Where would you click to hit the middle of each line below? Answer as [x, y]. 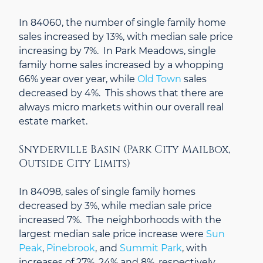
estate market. [53, 122]
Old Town [159, 79]
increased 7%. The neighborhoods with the [120, 220]
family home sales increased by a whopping [121, 65]
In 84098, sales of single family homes [107, 192]
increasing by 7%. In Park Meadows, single [117, 51]
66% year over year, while [78, 79]
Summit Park [151, 248]
